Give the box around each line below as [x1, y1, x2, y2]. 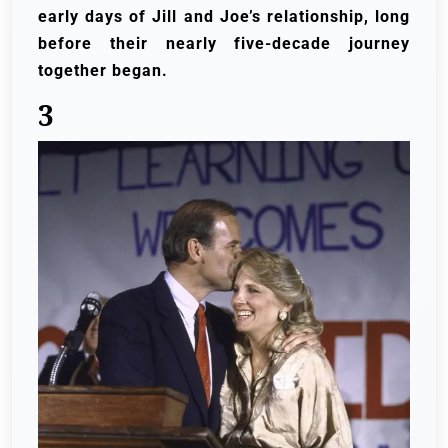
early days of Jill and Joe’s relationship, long [38, 6, 410, 26]
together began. [38, 60, 168, 80]
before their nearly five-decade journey [38, 33, 410, 53]
